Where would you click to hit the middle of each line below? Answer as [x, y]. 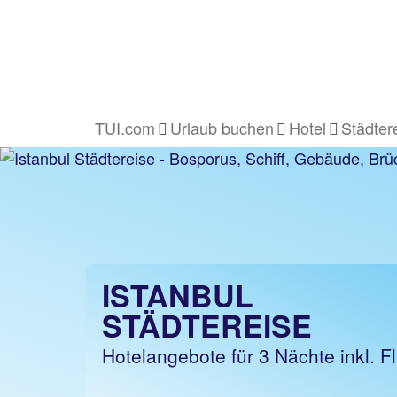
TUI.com [125, 128]
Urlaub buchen [222, 128]
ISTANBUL [178, 295]
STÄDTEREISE [207, 325]
